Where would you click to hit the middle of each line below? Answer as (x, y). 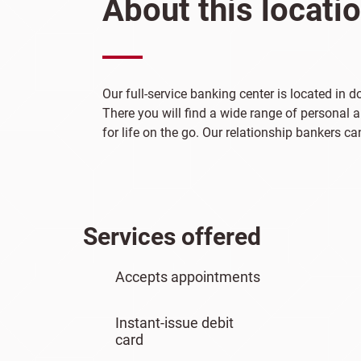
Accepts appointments (188, 277)
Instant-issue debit (174, 323)
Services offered (172, 237)
